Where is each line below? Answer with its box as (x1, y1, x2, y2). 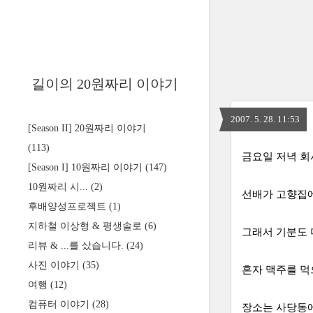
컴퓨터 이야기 (28, 299, 92, 310)
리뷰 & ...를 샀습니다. (28, 240, 126, 251)
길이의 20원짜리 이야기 (31, 76, 178, 92)
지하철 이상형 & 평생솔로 (28, 221, 145, 231)
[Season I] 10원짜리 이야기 (28, 162, 145, 173)
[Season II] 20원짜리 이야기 (28, 123, 146, 133)
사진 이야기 (28, 260, 82, 270)
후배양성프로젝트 (28, 201, 109, 212)
